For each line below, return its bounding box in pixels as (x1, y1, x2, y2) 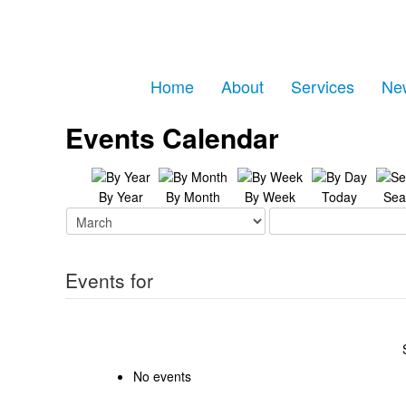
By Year (98, 188, 143, 206)
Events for (65, 266, 153, 294)
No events (133, 367, 191, 385)
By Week (244, 188, 295, 206)
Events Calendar (65, 118, 279, 157)
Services (291, 74, 354, 98)
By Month (166, 188, 220, 206)
